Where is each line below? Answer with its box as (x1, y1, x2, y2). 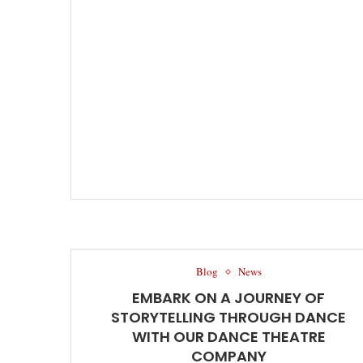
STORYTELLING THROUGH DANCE (111, 307, 346, 327)
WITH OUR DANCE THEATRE (131, 327, 326, 347)
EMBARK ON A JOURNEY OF (132, 288, 325, 308)
